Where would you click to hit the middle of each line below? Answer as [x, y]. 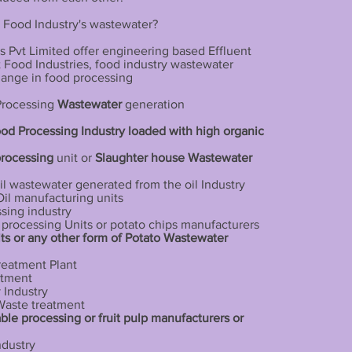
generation [153, 104]
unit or [75, 158]
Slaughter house [139, 158]
